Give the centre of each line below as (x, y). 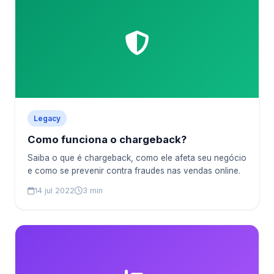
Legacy (47, 118)
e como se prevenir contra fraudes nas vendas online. (134, 171)
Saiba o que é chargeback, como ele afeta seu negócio (137, 158)
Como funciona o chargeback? (107, 139)
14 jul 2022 (54, 191)
